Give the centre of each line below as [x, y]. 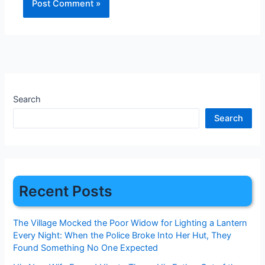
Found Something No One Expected [86, 248]
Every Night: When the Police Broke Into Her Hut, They [122, 235]
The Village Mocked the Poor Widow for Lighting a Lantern [130, 223]
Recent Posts [66, 191]
